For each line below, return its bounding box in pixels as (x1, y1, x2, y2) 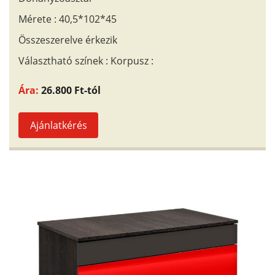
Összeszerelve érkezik (18, 33, 117, 47)
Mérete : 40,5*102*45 (18, 12, 117, 26)
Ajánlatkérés (29, 118, 87, 132)
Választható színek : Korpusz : (18, 54, 153, 68)
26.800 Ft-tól (41, 83, 101, 97)
